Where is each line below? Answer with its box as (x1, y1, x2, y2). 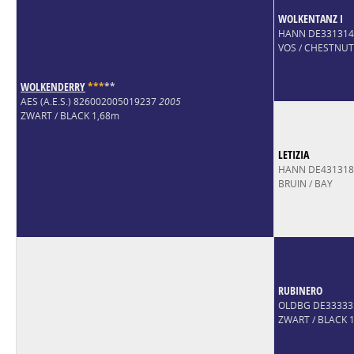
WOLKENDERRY (20, 78, 85, 94)
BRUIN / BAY (277, 176, 333, 190)
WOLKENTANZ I (277, 10, 343, 26)
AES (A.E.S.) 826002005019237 (20, 94, 159, 108)
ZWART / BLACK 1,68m (20, 108, 119, 122)
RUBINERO (277, 282, 322, 298)
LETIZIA (277, 146, 309, 162)
